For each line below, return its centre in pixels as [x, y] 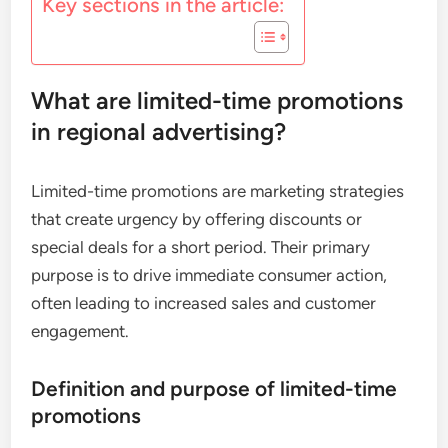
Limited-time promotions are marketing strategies [218, 191]
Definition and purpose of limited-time [214, 388]
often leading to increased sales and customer [204, 303]
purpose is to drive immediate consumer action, [209, 275]
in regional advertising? [159, 131]
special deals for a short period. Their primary [201, 247]
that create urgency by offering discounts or [197, 219]
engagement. [80, 331]
